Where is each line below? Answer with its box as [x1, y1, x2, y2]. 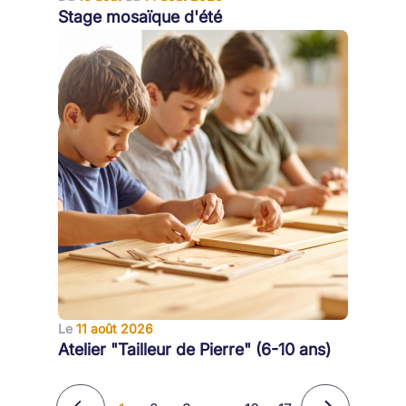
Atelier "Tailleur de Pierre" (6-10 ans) [58, 340, 331, 359]
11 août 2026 [76, 321, 153, 336]
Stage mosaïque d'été [58, 7, 222, 26]
